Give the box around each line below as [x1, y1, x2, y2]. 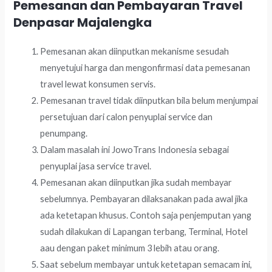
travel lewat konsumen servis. [40, 79, 156, 90]
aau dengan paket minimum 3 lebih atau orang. [40, 243, 220, 254]
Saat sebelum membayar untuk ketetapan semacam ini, [40, 259, 253, 270]
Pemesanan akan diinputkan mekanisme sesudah [40, 46, 229, 57]
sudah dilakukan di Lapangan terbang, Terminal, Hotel [40, 226, 248, 237]
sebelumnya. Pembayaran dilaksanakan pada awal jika [40, 194, 248, 205]
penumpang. [40, 128, 88, 139]
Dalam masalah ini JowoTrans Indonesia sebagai [40, 144, 229, 155]
